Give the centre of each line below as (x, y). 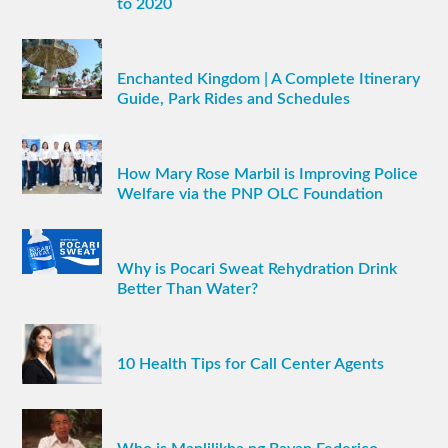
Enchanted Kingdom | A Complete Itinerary (269, 79)
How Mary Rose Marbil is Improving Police (268, 174)
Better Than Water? (188, 289)
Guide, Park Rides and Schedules (234, 99)
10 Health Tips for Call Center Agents (251, 364)
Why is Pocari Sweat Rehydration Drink (257, 269)
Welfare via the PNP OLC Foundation (250, 194)
